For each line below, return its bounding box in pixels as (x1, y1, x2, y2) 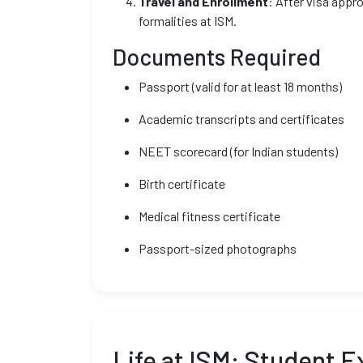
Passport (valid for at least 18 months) (139, 79, 342, 94)
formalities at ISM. (139, 13, 237, 28)
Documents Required (113, 43, 321, 70)
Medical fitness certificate (139, 208, 280, 224)
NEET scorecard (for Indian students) (139, 143, 338, 159)
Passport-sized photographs (139, 241, 297, 256)
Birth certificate (139, 176, 225, 191)
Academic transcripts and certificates (139, 111, 344, 126)
